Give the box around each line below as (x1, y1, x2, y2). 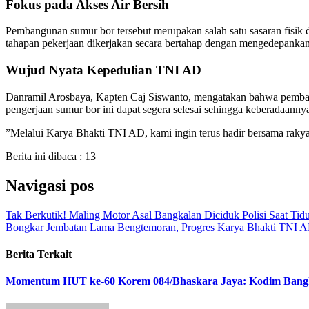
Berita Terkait (6, 248, 72, 260)
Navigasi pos (6, 176, 94, 195)
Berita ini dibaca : (6, 150, 82, 162)
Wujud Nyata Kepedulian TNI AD (6, 63, 201, 78)
